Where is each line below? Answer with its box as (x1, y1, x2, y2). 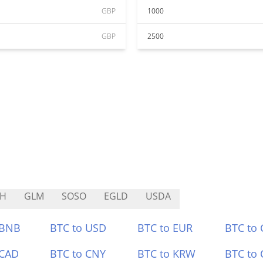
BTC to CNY (50, 247, 106, 261)
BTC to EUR (137, 221, 193, 235)
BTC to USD (50, 221, 107, 235)
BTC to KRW (137, 247, 195, 261)
